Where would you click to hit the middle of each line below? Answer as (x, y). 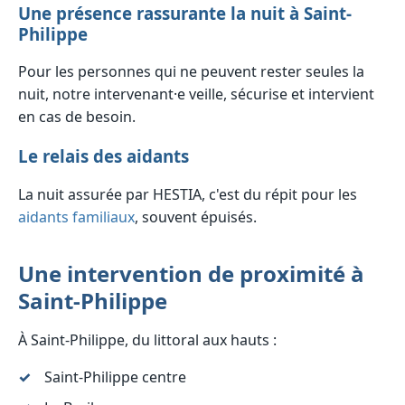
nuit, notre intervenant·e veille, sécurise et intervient (196, 94)
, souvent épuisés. (196, 217)
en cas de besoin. (77, 117)
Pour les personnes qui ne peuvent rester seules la (191, 72)
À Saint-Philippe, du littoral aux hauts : (147, 339)
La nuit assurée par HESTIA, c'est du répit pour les (188, 194)
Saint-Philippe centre (115, 377)
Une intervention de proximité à (191, 273)
